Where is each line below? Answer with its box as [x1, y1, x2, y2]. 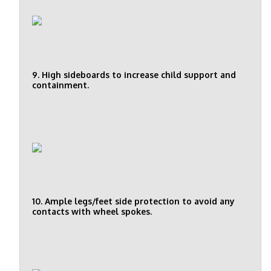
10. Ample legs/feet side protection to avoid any [32, 196, 235, 207]
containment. [32, 79, 89, 90]
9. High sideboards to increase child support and [32, 69, 236, 80]
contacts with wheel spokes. [32, 206, 152, 217]
